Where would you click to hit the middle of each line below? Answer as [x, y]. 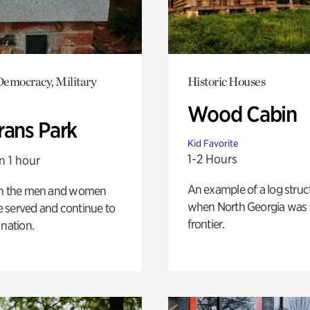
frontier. [206, 224]
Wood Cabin [242, 115]
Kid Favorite [212, 144]
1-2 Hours [212, 159]
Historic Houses [226, 82]
